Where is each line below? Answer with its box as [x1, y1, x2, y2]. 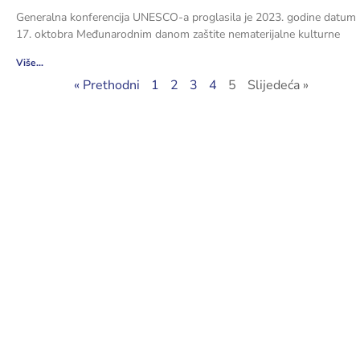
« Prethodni [73, 76, 140, 94]
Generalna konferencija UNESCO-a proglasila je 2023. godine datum [15, 9, 356, 25]
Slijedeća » [247, 76, 309, 94]
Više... [15, 55, 43, 69]
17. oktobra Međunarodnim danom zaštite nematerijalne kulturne [15, 26, 340, 42]
